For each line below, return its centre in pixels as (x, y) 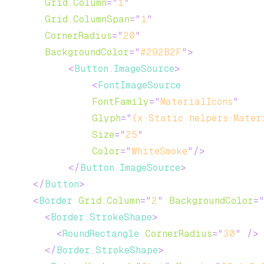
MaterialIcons (197, 102)
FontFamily (121, 102)
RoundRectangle (101, 234)
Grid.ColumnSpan (87, 19)
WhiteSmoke (159, 151)
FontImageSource (139, 85)
